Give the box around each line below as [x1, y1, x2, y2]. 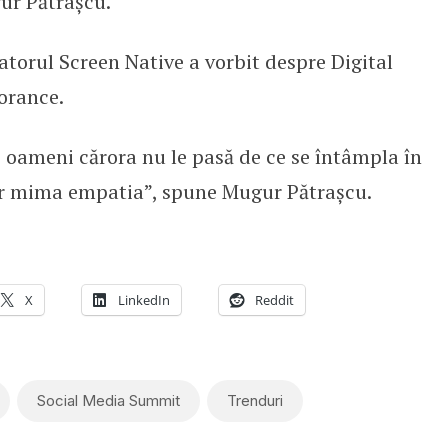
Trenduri [226, 390, 283, 410]
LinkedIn [118, 290, 170, 309]
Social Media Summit [36, 390, 180, 410]
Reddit [255, 290, 294, 309]
